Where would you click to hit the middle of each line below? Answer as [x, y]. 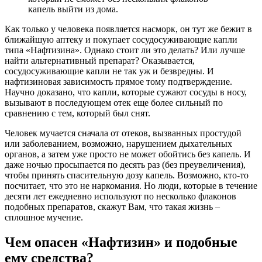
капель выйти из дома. [73, 9]
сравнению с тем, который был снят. [77, 113]
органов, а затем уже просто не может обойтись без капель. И [128, 154]
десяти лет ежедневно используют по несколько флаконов [120, 196]
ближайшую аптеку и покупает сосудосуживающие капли [121, 39]
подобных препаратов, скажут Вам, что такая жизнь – [112, 206]
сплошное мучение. [44, 217]
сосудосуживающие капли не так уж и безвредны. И [109, 71]
